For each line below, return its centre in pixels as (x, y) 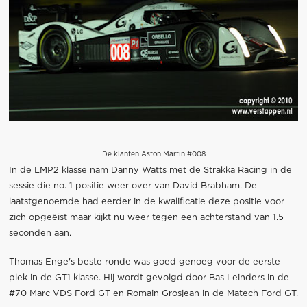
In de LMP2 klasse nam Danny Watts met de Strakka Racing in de (150, 170)
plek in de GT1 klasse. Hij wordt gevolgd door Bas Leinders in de (149, 278)
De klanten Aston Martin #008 (153, 154)
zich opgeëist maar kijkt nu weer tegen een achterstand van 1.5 (146, 217)
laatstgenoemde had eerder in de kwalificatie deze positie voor (146, 201)
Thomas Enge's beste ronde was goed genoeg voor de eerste (144, 262)
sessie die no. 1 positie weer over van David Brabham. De (133, 186)
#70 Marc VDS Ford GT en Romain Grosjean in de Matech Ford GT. (153, 293)
